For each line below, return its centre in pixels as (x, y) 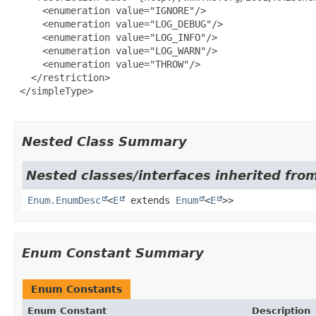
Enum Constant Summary (113, 253)
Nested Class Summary (104, 141)
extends (150, 200)
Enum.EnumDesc (64, 200)
